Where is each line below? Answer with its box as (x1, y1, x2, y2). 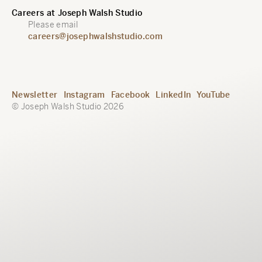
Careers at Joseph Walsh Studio (12, 8, 143, 18)
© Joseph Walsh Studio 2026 (12, 101, 125, 112)
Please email (28, 19, 78, 30)
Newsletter (12, 89, 58, 100)
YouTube (196, 89, 230, 100)
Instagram (63, 89, 105, 100)
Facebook (111, 89, 150, 100)
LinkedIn (156, 89, 191, 100)
